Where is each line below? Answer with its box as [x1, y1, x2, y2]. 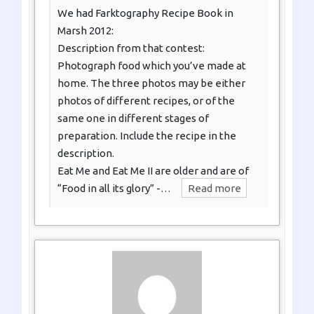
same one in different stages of [57, 111, 209, 124]
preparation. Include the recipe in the [57, 129, 236, 142]
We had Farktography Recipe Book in [57, 6, 233, 19]
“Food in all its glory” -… [57, 182, 171, 194]
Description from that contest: [57, 41, 205, 54]
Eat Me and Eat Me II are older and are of [57, 164, 249, 177]
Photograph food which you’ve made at [57, 59, 246, 71]
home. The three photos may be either [57, 76, 245, 89]
